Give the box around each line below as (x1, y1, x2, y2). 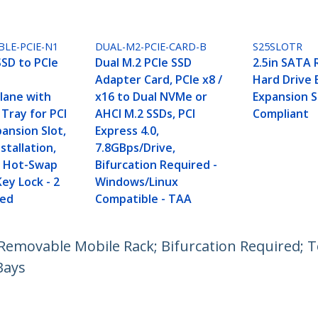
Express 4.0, (95, 123, 160, 139)
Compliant (253, 106, 309, 122)
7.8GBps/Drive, (95, 140, 176, 156)
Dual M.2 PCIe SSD (95, 55, 192, 71)
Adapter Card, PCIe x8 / (95, 72, 223, 88)
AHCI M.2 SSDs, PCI (95, 106, 196, 122)
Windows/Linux (95, 174, 179, 190)
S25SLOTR (253, 40, 303, 54)
